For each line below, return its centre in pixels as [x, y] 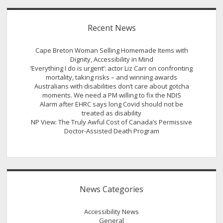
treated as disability [111, 113]
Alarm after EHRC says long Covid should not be [111, 104]
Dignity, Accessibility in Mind [111, 59]
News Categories [111, 189]
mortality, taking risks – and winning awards [111, 77]
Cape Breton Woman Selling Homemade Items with [111, 51]
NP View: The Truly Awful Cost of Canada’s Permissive [111, 122]
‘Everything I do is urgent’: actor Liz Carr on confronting [111, 68]
